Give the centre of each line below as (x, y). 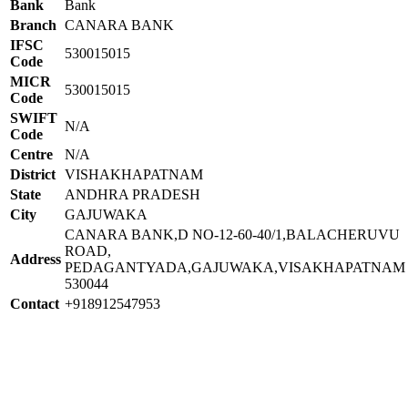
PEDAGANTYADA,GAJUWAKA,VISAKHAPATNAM (235, 267)
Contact (35, 303)
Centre (31, 154)
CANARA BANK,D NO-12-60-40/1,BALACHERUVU (232, 234)
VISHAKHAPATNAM (134, 174)
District (33, 174)
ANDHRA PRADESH (133, 194)
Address (36, 259)
